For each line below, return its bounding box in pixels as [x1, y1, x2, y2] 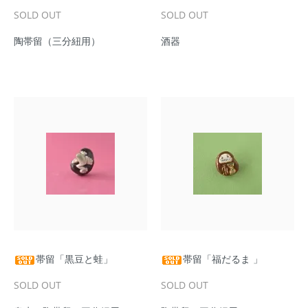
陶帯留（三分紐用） [14, 34, 100, 47]
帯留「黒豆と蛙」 [36, 252, 113, 265]
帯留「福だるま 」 [183, 252, 263, 265]
